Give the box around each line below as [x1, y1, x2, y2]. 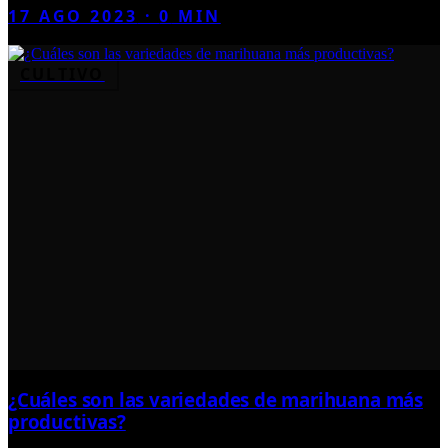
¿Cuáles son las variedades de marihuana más [8, 387, 423, 413]
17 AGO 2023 [8, 5, 138, 28]
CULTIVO [20, 63, 105, 86]
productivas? [8, 409, 126, 435]
